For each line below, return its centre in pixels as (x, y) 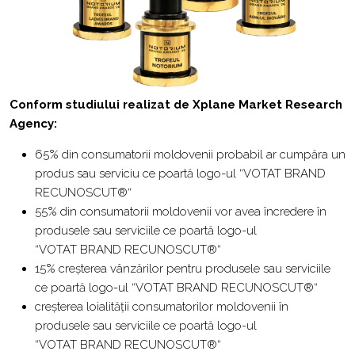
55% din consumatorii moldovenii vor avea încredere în (181, 212)
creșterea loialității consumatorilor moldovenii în (162, 307)
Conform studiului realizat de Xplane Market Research (176, 105)
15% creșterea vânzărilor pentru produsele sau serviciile (183, 269)
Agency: (33, 124)
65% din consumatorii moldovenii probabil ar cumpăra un (190, 155)
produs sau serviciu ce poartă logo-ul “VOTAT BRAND (180, 174)
